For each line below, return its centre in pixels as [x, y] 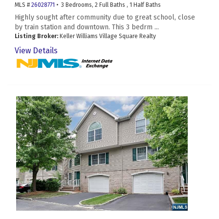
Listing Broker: [36, 36]
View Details [36, 51]
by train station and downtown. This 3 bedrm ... [87, 27]
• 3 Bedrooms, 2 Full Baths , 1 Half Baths [108, 5]
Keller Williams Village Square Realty [107, 36]
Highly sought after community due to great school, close [105, 18]
